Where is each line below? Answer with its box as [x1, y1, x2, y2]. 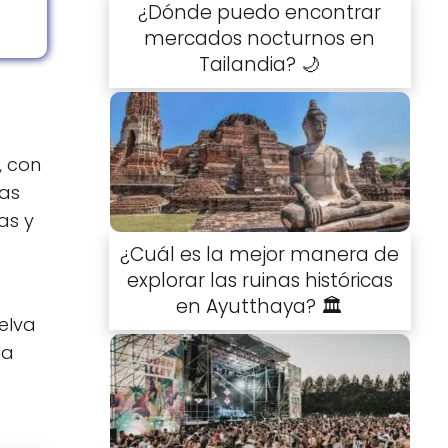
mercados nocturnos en [144, 25, 376, 53]
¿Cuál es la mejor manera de [120, 240, 400, 268]
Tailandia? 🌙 [199, 51, 321, 79]
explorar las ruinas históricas [126, 266, 393, 294]
